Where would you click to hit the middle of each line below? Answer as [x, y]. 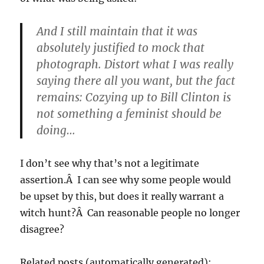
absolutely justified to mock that [121, 48]
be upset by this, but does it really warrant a [122, 197]
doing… [56, 131]
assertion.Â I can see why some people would [126, 180]
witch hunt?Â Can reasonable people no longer [130, 213]
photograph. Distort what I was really [135, 65]
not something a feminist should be [129, 114]
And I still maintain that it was [117, 32]
